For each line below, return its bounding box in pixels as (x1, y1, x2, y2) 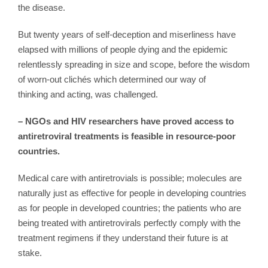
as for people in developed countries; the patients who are (18, 202, 241, 213)
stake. (18, 247, 42, 258)
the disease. (18, 2, 65, 13)
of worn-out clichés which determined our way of (18, 74, 206, 84)
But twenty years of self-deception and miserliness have (18, 29, 236, 39)
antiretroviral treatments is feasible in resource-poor (18, 130, 236, 141)
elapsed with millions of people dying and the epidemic (18, 44, 228, 54)
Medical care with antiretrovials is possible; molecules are (18, 172, 242, 183)
